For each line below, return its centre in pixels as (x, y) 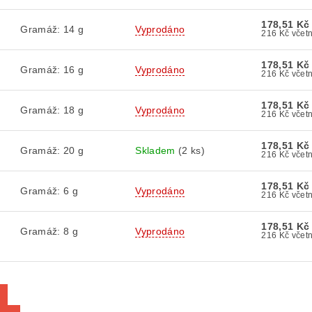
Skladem (157, 150)
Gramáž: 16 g (52, 70)
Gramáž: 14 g (52, 29)
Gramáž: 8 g (49, 231)
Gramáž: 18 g (52, 110)
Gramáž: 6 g (49, 191)
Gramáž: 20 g (52, 150)
